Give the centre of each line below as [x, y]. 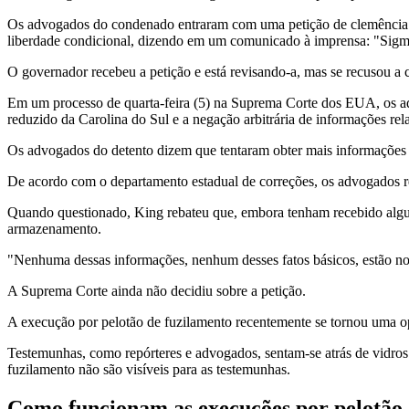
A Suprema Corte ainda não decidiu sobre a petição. [157, 290]
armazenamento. [54, 228]
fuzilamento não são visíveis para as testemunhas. [149, 369]
